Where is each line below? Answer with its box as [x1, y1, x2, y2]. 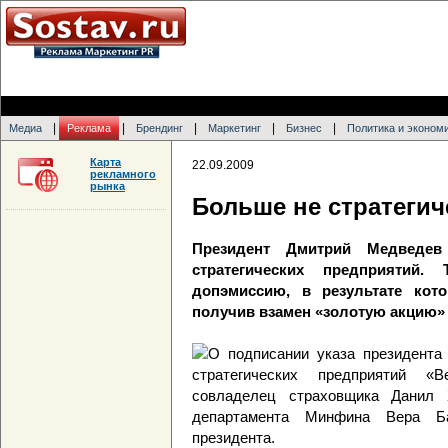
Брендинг [136, 122, 183, 134]
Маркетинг [208, 122, 261, 134]
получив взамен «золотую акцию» [192, 303, 445, 321]
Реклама [67, 122, 111, 134]
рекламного [90, 168, 156, 180]
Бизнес [286, 122, 322, 134]
